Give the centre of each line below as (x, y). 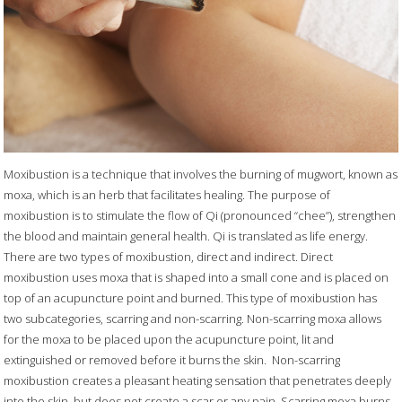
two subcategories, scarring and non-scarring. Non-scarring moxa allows (193, 319)
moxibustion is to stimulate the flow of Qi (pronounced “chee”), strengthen (200, 216)
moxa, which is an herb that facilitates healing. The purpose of (167, 195)
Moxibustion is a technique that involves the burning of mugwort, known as (201, 175)
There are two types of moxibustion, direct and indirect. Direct (169, 257)
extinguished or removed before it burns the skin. (135, 360)
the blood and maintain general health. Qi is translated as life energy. (186, 236)
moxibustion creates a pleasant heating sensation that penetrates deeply (198, 381)
